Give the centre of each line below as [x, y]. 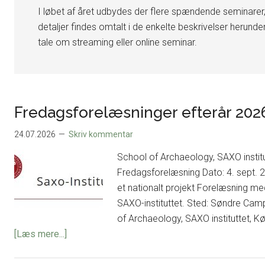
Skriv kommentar [101, 134]
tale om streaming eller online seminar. [117, 42]
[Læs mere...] [41, 234]
